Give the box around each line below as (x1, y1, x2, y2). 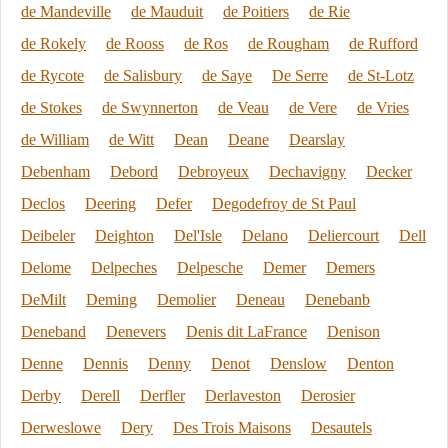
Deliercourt (308, 227, 379, 244)
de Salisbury (104, 67, 182, 84)
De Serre (272, 67, 328, 84)
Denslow (270, 355, 327, 372)
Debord (110, 163, 158, 180)
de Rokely (21, 35, 86, 52)
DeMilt (21, 291, 66, 308)
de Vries (357, 99, 409, 116)
